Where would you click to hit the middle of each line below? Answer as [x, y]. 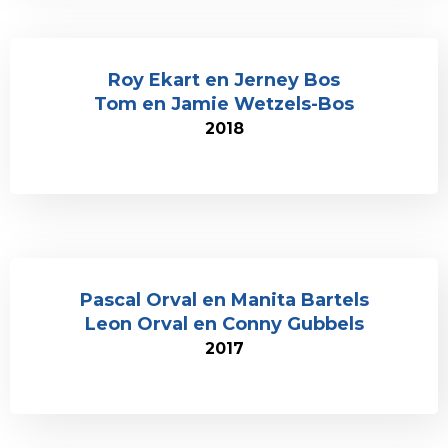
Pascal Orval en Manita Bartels [224, 300]
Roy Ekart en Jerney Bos [224, 80]
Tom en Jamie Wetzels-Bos [224, 104]
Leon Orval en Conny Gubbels [224, 324]
